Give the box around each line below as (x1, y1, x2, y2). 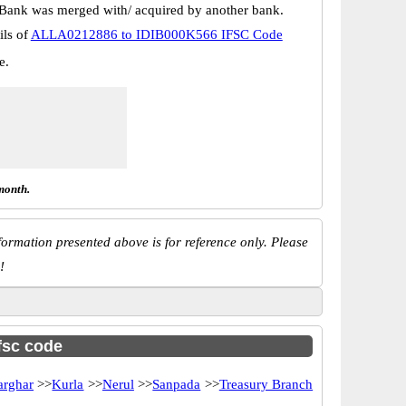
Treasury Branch (218, 377, 314, 391)
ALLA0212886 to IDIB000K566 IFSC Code (30, 27, 283, 42)
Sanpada (152, 377, 201, 391)
